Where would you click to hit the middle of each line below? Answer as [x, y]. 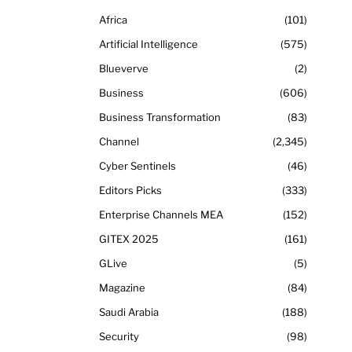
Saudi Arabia [129, 312]
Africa [113, 19]
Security [119, 336]
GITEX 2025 [129, 238]
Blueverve [124, 68]
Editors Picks [130, 190]
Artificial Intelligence [148, 44]
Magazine [122, 287]
